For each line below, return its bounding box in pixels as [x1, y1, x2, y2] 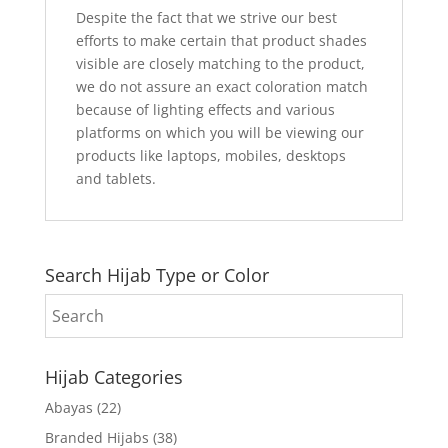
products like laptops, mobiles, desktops [75, 146, 346, 166]
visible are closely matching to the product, [75, 54, 365, 74]
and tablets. [75, 169, 156, 189]
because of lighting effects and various [75, 100, 335, 120]
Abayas [44, 398, 93, 418]
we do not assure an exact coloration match [75, 77, 368, 97]
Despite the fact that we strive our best [75, 8, 337, 28]
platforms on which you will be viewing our [75, 123, 364, 143]
